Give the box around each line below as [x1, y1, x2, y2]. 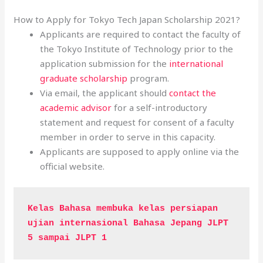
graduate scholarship [40, 72, 128, 84]
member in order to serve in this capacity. [40, 131, 216, 143]
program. [127, 72, 170, 84]
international [169, 58, 224, 69]
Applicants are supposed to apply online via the [40, 146, 240, 157]
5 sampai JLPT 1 [28, 232, 107, 243]
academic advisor [40, 102, 112, 113]
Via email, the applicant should [40, 87, 170, 99]
